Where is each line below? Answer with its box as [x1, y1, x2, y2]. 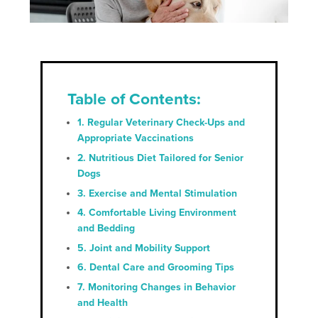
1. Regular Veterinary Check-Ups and [77, 116, 245, 129]
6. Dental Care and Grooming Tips [77, 261, 234, 274]
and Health [77, 296, 128, 309]
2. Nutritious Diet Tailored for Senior [77, 151, 243, 164]
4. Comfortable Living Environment [77, 207, 236, 219]
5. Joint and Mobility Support [77, 241, 210, 254]
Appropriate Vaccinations [77, 132, 194, 145]
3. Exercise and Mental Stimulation [77, 187, 237, 199]
